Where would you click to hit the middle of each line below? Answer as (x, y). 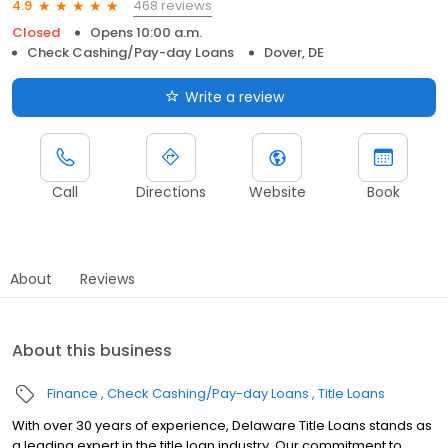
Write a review (234, 96)
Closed (36, 32)
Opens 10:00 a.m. (146, 32)
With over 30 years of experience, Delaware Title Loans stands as (222, 425)
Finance (72, 393)
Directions (171, 191)
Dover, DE (294, 52)
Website (277, 191)
